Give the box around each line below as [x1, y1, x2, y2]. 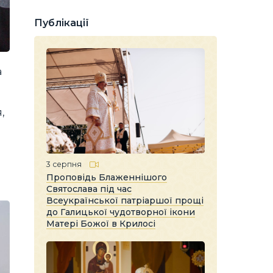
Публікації [34, 17, 89, 29]
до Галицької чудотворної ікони [46, 206, 195, 218]
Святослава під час [46, 183, 132, 194]
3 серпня [46, 159, 82, 169]
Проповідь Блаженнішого [46, 171, 167, 183]
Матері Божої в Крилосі [46, 218, 155, 229]
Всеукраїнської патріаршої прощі [46, 194, 204, 206]
